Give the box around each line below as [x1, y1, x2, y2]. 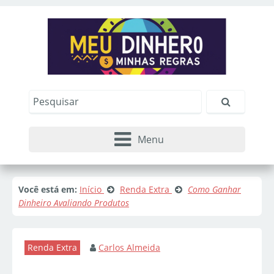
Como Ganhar [188, 183, 241, 196]
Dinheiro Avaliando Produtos [18, 197, 129, 209]
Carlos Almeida [98, 242, 160, 254]
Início [80, 183, 102, 196]
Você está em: [18, 183, 77, 196]
